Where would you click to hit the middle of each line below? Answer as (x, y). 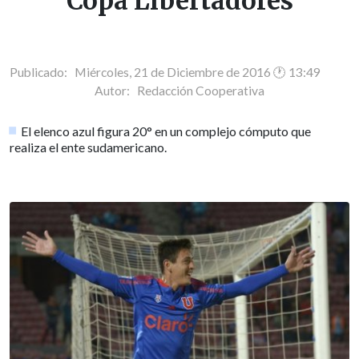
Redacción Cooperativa (201, 90)
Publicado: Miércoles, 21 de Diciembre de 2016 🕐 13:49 (165, 72)
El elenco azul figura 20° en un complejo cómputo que (166, 131)
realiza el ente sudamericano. (88, 147)
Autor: (116, 90)
